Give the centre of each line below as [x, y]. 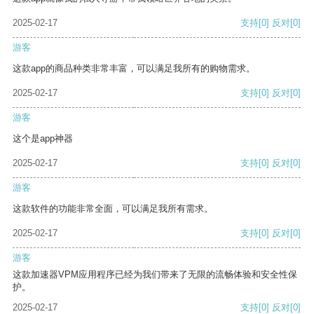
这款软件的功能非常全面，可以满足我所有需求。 [113, 209]
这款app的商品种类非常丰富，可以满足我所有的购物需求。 [134, 69]
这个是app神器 [43, 139]
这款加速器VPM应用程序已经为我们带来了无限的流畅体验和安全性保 [155, 275]
